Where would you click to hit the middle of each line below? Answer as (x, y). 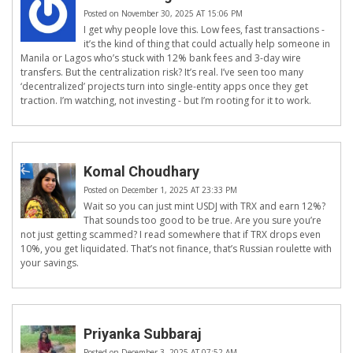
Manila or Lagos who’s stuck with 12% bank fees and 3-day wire (161, 58)
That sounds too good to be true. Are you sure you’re (203, 221)
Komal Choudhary (141, 172)
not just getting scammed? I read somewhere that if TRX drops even (171, 235)
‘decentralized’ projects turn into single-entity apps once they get (164, 87)
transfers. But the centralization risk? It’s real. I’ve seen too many (162, 72)
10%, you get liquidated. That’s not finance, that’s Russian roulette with (176, 249)
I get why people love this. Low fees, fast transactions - (204, 30)
